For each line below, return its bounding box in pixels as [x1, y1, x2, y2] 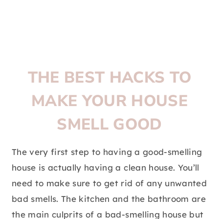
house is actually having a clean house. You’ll [12, 162, 199, 173]
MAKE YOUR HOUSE [31, 90, 188, 112]
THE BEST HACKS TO [27, 67, 192, 88]
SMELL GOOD [57, 114, 162, 135]
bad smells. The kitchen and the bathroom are [12, 194, 206, 204]
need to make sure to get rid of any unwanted [12, 178, 207, 189]
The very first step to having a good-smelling [12, 147, 202, 157]
